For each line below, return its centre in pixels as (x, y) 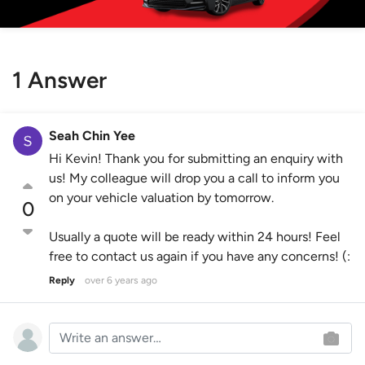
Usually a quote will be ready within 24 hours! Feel (195, 237)
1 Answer (59, 80)
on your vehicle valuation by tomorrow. (161, 198)
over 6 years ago (121, 281)
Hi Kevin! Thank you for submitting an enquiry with (196, 159)
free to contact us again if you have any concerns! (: (200, 257)
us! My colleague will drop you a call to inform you (194, 178)
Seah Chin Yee (92, 136)
